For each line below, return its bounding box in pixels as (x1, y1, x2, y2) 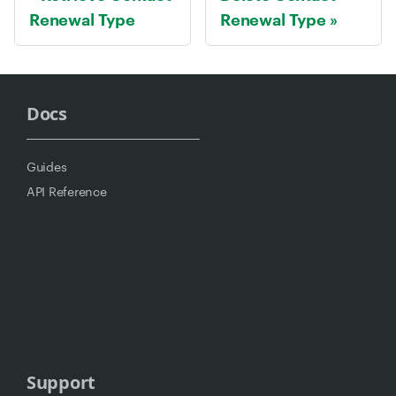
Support (27, 370, 96, 394)
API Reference (27, 182, 107, 200)
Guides (27, 157, 67, 175)
